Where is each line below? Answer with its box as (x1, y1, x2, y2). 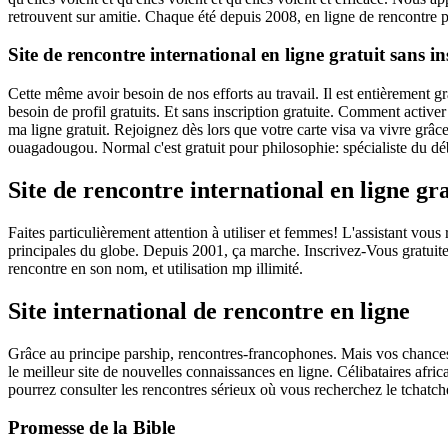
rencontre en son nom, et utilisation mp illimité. (8, 259, 303, 277)
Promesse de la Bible (8, 417, 175, 439)
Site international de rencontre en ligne (8, 297, 410, 324)
